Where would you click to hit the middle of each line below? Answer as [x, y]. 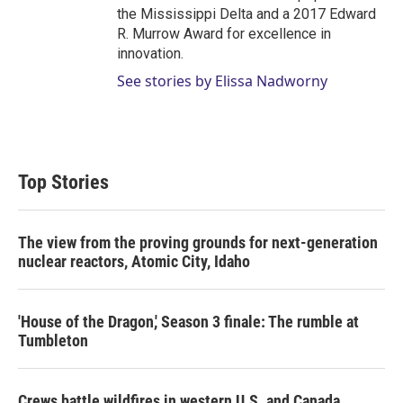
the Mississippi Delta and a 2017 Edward [246, 14]
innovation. [150, 54]
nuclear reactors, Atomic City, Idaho [134, 261]
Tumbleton [53, 340]
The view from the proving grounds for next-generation [198, 242]
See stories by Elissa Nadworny [222, 81]
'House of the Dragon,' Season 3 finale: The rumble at [188, 322]
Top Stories [63, 182]
